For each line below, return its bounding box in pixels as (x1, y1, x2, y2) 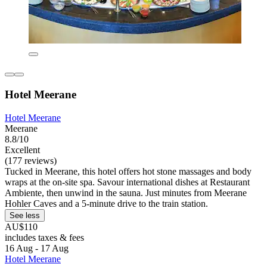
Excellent (5, 144, 40, 155)
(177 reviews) (5, 155, 57, 166)
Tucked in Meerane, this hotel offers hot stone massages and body (5, 166, 252, 176)
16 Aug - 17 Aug (5, 243, 69, 253)
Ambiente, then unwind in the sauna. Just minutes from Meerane (5, 187, 247, 198)
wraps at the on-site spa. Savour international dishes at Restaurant (5, 176, 250, 187)
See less (10, 210, 40, 220)
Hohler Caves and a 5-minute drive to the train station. (5, 198, 208, 209)
